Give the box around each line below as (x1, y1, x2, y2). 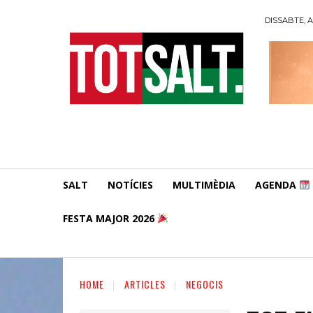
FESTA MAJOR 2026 (63, 211, 157, 225)
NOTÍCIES (108, 177, 153, 191)
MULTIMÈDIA (173, 177, 235, 191)
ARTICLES (124, 276, 166, 291)
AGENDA (255, 177, 299, 191)
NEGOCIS (186, 276, 224, 291)
